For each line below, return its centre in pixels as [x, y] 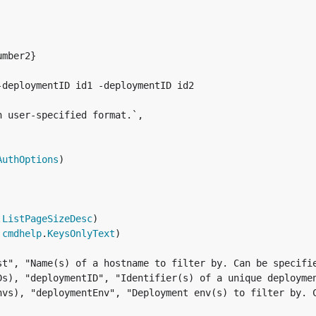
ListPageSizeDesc [47, 219]
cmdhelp [22, 233]
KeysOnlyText [81, 233]
